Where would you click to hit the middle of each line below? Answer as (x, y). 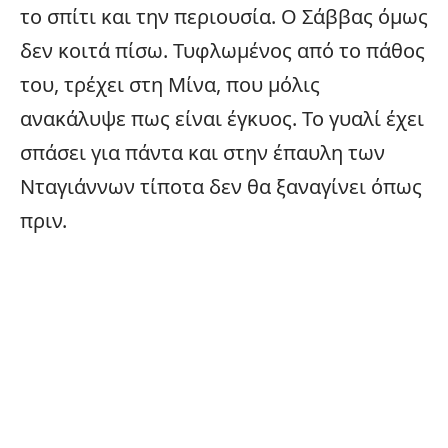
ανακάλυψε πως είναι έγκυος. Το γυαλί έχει (222, 118)
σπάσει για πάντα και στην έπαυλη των (202, 152)
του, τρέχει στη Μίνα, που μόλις (170, 84)
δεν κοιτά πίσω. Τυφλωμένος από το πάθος (222, 50)
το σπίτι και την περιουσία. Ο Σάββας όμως (224, 16)
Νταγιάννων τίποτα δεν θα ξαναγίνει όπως (221, 186)
